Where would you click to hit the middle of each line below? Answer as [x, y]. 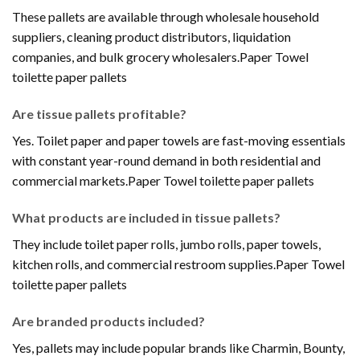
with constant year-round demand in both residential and [166, 161]
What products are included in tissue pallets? [146, 217]
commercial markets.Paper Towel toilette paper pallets [163, 181]
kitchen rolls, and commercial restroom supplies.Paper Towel [178, 264]
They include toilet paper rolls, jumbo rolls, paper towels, [166, 244]
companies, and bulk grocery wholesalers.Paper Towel [160, 57]
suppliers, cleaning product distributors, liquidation [151, 37]
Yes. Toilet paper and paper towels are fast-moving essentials [179, 141]
